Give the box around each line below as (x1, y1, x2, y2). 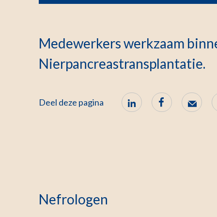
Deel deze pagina (39, 97, 104, 108)
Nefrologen (39, 191, 108, 207)
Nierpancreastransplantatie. (39, 55, 205, 72)
